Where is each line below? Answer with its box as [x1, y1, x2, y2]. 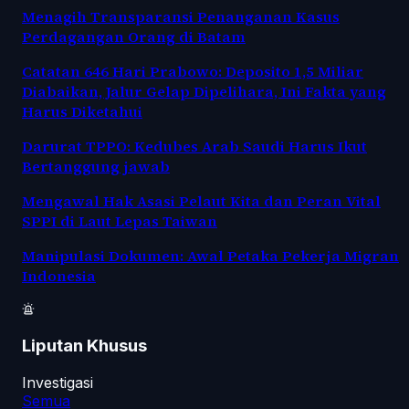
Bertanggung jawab [22, 155, 170, 176]
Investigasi [22, 373, 93, 392]
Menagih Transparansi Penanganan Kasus [22, 5, 340, 26]
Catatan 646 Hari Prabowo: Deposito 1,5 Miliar [22, 60, 363, 81]
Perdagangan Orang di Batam [22, 26, 246, 47]
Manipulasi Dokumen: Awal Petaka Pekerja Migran [22, 245, 399, 266]
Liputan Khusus [22, 335, 147, 357]
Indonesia [22, 265, 96, 286]
